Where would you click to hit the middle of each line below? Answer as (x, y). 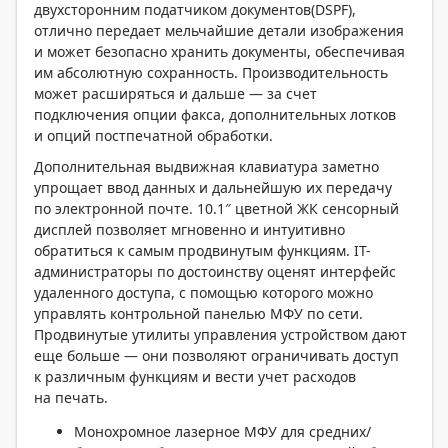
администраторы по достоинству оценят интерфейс (215, 271)
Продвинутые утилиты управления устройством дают (220, 334)
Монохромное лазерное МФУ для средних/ (222, 431)
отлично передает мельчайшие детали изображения (219, 30)
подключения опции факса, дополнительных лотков (215, 114)
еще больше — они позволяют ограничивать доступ (216, 355)
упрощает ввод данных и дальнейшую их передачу (213, 187)
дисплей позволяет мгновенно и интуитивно (189, 229)
